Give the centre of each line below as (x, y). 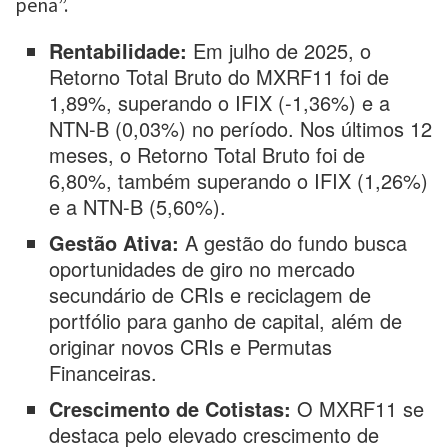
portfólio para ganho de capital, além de (226, 320)
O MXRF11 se (358, 408)
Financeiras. (103, 372)
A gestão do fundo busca (293, 242)
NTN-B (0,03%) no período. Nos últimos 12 (241, 128)
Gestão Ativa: (114, 242)
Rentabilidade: (118, 50)
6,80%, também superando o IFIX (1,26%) (239, 180)
